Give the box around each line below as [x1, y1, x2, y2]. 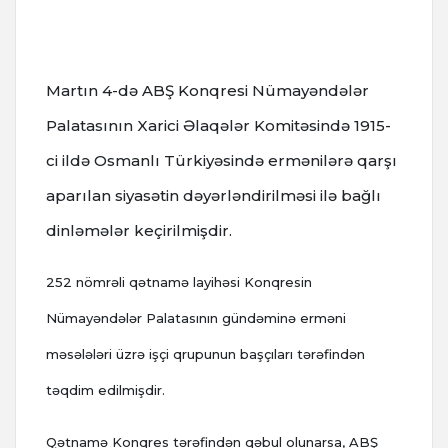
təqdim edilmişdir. [46, 382, 165, 399]
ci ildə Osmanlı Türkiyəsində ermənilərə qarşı [46, 151, 397, 171]
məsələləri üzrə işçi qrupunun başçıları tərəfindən [46, 346, 365, 363]
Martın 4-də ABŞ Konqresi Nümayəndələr [46, 81, 369, 101]
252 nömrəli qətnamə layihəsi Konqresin [46, 274, 312, 291]
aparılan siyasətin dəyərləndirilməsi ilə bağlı [46, 186, 381, 206]
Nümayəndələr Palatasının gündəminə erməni [46, 310, 346, 327]
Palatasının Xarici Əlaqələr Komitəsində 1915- [46, 116, 391, 136]
